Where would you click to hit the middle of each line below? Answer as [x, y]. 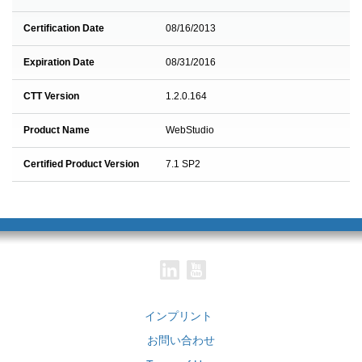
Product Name [57, 130]
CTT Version [51, 96]
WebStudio [190, 130]
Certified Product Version [81, 164]
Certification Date [64, 28]
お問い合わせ [181, 340]
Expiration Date [59, 62]
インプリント [178, 316]
